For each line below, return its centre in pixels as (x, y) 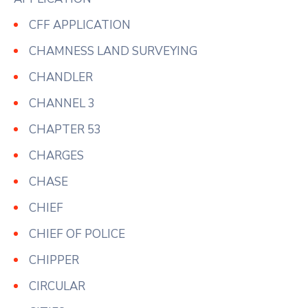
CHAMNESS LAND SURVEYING (113, 51)
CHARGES (56, 155)
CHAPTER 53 (65, 129)
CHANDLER (61, 77)
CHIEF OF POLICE (77, 234)
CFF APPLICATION (80, 25)
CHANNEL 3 (62, 103)
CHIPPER (54, 260)
